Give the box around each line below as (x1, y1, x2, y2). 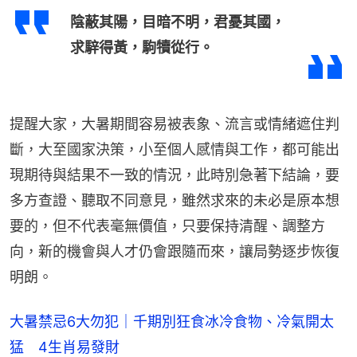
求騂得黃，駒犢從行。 (70, 39, 214, 56)
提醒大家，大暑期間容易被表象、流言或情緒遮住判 (10, 116, 339, 132)
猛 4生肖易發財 (10, 339, 120, 355)
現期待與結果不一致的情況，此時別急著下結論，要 (10, 167, 339, 183)
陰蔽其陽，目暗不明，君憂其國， (70, 14, 285, 30)
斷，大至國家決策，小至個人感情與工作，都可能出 (10, 141, 339, 158)
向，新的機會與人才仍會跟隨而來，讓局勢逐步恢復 (10, 243, 339, 260)
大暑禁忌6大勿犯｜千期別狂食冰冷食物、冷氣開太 (10, 313, 334, 330)
